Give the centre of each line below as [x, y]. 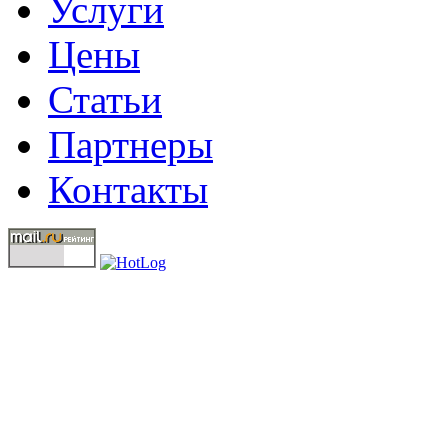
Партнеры [130, 144]
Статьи [105, 99]
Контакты [128, 189]
